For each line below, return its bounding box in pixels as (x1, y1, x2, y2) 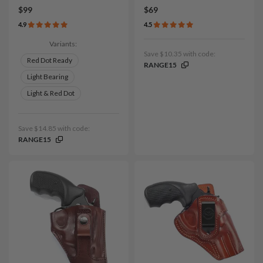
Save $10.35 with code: (144, 49, 215, 59)
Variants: (49, 39, 77, 49)
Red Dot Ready (27, 56, 72, 65)
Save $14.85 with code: (18, 124, 90, 133)
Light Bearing (27, 72, 68, 82)
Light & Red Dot (27, 89, 75, 98)
